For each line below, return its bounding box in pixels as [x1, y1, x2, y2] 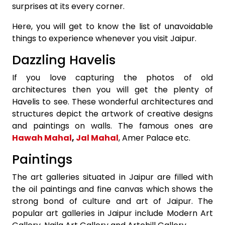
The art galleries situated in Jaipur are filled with [12, 171, 213, 183]
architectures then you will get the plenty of [12, 84, 213, 95]
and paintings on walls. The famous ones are [12, 120, 213, 132]
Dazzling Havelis [12, 51, 116, 69]
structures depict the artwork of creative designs [12, 108, 213, 120]
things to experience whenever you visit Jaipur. [12, 33, 196, 44]
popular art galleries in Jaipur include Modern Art [12, 207, 213, 219]
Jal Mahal [76, 132, 119, 144]
